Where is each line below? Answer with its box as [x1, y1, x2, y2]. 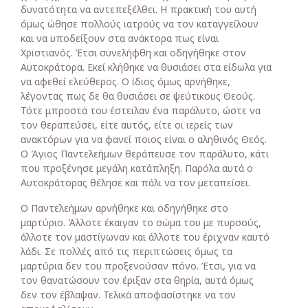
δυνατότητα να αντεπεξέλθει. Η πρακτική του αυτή [21, 3, 256, 16]
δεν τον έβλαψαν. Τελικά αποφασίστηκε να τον [21, 288, 236, 301]
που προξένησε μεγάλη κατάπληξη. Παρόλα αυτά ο [21, 162, 253, 175]
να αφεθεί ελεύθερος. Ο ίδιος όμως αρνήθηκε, [21, 75, 230, 88]
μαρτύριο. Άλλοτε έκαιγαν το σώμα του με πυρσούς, [21, 216, 261, 229]
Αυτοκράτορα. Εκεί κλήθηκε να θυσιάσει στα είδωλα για [21, 60, 272, 74]
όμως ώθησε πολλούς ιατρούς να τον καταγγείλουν [21, 17, 258, 30]
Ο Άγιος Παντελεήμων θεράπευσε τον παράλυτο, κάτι [21, 147, 269, 160]
